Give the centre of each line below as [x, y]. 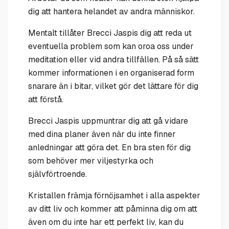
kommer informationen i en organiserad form [111, 73]
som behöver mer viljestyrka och [91, 161]
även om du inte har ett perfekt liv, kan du [106, 222]
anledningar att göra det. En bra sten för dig [109, 147]
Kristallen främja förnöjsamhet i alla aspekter [114, 195]
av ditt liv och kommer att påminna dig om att [113, 209]
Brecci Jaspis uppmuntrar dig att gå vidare [108, 121]
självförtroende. [58, 174]
